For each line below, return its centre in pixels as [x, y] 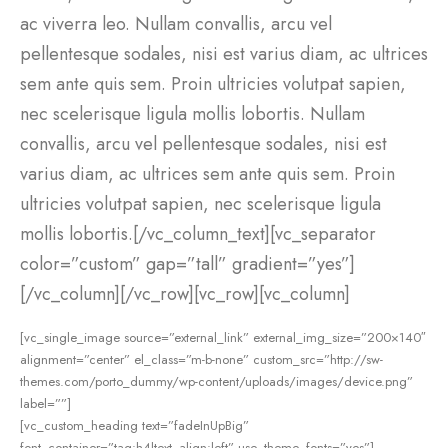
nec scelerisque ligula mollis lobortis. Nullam [192, 113]
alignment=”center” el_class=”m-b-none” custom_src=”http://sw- [201, 360]
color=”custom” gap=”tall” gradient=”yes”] [187, 263]
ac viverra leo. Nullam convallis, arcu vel [176, 23]
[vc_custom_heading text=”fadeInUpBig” [134, 426]
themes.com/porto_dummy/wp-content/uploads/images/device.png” [216, 382]
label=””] [45, 404]
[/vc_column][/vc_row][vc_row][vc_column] [185, 293]
